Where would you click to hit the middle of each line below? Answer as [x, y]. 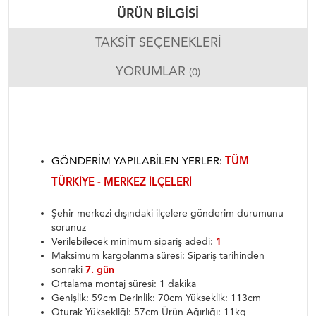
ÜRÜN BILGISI [158, 13]
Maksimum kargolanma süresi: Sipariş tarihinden [158, 256]
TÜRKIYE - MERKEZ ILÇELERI [122, 182]
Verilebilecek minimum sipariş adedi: [134, 242]
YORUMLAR [152, 71]
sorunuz [69, 227]
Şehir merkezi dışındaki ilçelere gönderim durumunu [168, 213]
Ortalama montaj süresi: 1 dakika [124, 284]
